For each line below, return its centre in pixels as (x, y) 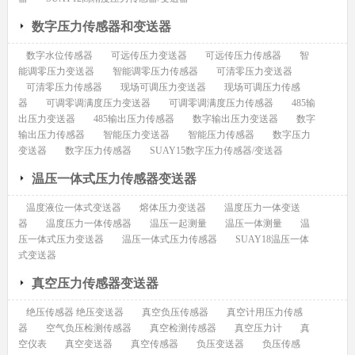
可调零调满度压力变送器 (98, 103)
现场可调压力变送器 (163, 88)
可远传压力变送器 (149, 56)
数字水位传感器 (59, 56)
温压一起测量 (178, 224)
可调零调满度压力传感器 (221, 103)
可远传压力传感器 (243, 56)
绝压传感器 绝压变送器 (74, 313)
